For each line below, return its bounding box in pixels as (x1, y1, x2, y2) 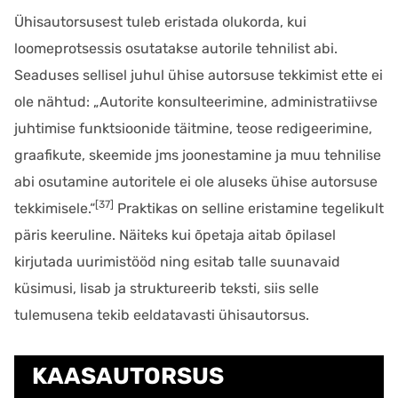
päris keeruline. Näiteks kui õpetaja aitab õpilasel (14, 227, 336, 243)
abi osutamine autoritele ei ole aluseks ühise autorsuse (14, 173, 378, 190)
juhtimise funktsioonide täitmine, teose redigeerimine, (14, 120, 372, 137)
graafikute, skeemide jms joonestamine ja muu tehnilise (14, 147, 381, 163)
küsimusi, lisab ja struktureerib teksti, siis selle (14, 280, 319, 297)
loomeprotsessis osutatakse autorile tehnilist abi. (14, 40, 338, 57)
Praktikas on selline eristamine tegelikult (114, 200, 384, 217)
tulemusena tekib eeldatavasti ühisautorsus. (14, 306, 309, 323)
